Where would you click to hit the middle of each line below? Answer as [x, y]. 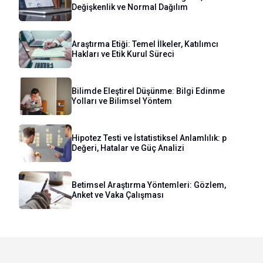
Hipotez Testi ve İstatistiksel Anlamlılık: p [149, 138]
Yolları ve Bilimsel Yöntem [122, 101]
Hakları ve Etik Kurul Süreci [123, 54]
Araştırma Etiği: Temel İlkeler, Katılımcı [145, 44]
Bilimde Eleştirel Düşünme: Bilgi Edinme [148, 91]
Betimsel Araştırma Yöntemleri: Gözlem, [149, 185]
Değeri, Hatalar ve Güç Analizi [128, 148]
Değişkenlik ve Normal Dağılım [130, 7]
